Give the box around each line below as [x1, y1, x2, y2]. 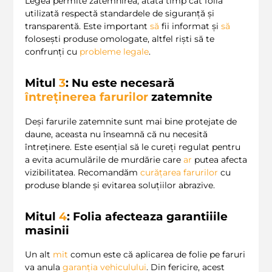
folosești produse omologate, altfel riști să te [25, 33, 214, 44]
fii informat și [159, 20, 221, 32]
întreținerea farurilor [25, 89, 148, 104]
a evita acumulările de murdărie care [25, 154, 183, 165]
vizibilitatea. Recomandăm [25, 166, 140, 178]
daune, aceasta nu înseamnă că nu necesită [25, 128, 208, 140]
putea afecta [192, 154, 247, 165]
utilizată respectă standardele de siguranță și [25, 7, 214, 19]
